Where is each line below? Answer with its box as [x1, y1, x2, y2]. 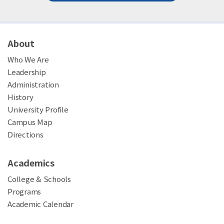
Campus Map [7, 116, 52, 127]
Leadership [7, 66, 46, 77]
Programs [7, 186, 41, 197]
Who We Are [7, 54, 49, 65]
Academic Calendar [7, 198, 73, 209]
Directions [7, 129, 43, 140]
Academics [7, 156, 54, 169]
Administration [7, 79, 59, 90]
